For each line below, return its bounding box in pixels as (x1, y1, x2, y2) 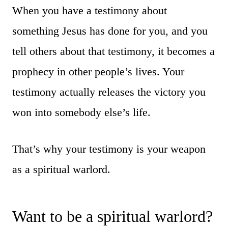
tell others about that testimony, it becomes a (12, 44, 215, 58)
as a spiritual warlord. (12, 162, 110, 176)
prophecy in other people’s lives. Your (12, 65, 184, 78)
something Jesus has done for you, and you (12, 24, 208, 37)
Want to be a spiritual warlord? (12, 207, 213, 225)
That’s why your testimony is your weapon (12, 142, 206, 155)
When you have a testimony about (12, 4, 167, 17)
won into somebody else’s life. (12, 105, 151, 119)
